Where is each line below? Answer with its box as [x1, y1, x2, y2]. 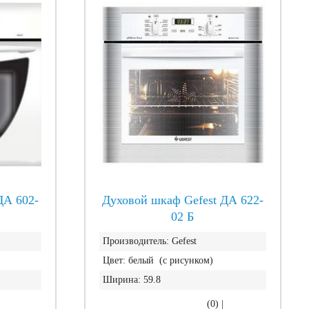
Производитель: [102, 236, 169, 246]
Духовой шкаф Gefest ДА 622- [101, 193, 263, 207]
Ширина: [102, 275, 141, 285]
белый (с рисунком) [128, 255, 213, 266]
